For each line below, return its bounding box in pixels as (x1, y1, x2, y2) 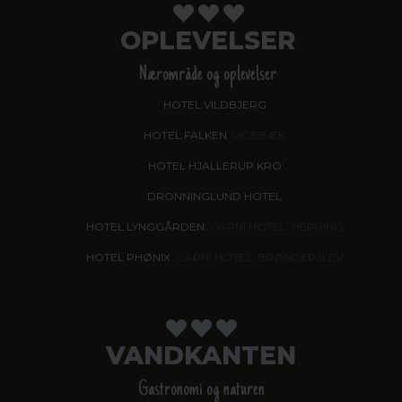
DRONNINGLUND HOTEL (147, 188, 282, 203)
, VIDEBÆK (227, 127, 285, 142)
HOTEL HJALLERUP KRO (147, 158, 282, 172)
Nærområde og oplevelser (139, 63, 276, 87)
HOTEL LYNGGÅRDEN (86, 219, 205, 233)
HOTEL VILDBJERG (162, 97, 267, 111)
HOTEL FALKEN (144, 127, 227, 142)
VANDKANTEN (106, 339, 296, 371)
